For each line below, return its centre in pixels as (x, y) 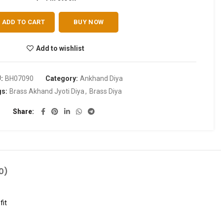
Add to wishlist (60, 48)
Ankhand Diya (101, 78)
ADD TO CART (23, 22)
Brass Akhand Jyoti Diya (47, 91)
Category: (62, 78)
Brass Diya (105, 91)
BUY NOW (89, 22)
